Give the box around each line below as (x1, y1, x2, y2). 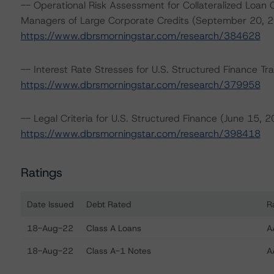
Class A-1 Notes (86, 245, 151, 256)
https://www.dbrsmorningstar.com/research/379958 (20, 78, 261, 91)
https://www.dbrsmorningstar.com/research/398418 (20, 127, 261, 140)
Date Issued (26, 199, 73, 210)
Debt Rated (86, 199, 131, 210)
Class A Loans (86, 223, 141, 234)
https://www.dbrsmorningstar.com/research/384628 (20, 29, 261, 42)
